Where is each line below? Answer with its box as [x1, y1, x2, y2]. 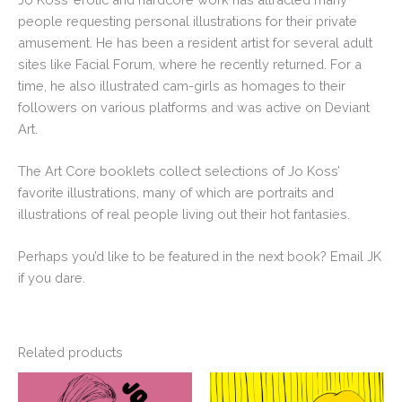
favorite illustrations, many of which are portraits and [18, 185, 334, 201]
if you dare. [18, 270, 85, 286]
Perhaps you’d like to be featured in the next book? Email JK [18, 249, 381, 265]
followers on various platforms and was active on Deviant [18, 99, 370, 115]
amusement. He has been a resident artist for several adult [18, 34, 372, 50]
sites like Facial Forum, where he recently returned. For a [18, 56, 362, 72]
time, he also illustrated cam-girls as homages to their [18, 77, 345, 93]
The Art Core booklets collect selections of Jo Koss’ [18, 163, 340, 179]
